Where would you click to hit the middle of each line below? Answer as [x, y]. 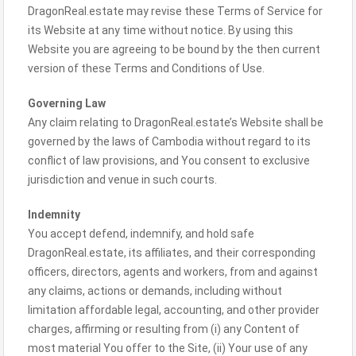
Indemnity [54, 215]
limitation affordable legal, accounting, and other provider [174, 310]
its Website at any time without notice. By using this [161, 30]
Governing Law [67, 103]
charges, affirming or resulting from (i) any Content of [164, 329]
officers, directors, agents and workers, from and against [173, 272]
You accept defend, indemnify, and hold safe [141, 234]
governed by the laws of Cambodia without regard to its [169, 141]
